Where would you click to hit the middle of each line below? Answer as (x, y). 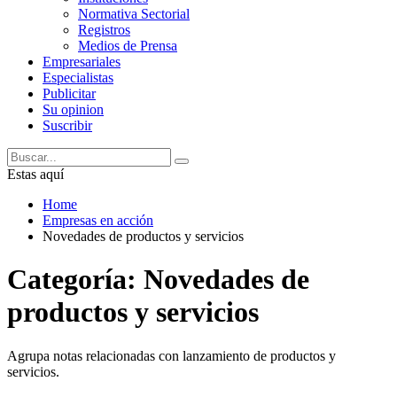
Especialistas (78, 78)
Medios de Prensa (128, 46)
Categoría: (75, 280)
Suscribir (67, 125)
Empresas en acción (98, 220)
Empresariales (82, 62)
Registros (104, 30)
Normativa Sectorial (134, 14)
